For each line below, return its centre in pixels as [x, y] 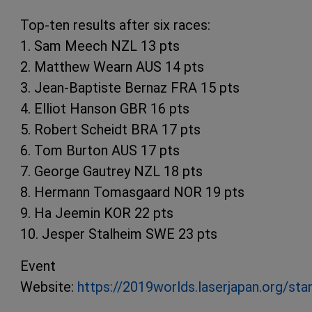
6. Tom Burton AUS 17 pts [100, 151]
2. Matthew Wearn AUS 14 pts [112, 67]
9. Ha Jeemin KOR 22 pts [97, 213]
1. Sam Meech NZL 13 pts [100, 46]
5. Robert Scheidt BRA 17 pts [110, 130]
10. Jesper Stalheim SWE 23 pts [119, 234]
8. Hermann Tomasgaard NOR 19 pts [132, 193]
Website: [49, 287]
